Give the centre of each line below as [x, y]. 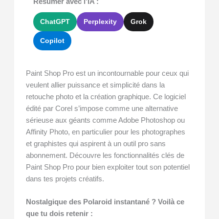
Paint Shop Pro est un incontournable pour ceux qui [108, 73]
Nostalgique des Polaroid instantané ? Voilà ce [105, 202]
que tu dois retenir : [60, 214]
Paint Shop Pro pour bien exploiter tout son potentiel [108, 167]
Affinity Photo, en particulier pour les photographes [106, 132]
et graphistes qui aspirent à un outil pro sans [96, 143]
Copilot [53, 40]
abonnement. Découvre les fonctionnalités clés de [105, 155]
